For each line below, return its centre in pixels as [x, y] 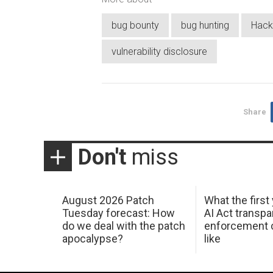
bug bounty [135, 25]
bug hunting [205, 25]
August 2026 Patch [108, 200]
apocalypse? [92, 239]
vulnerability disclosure [159, 51]
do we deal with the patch [123, 226]
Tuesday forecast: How [118, 213]
